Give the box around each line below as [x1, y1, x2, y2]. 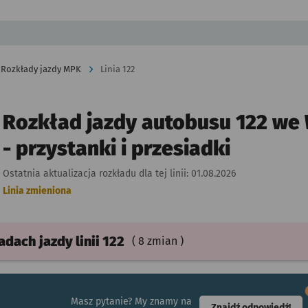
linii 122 [75, 233, 124, 250]
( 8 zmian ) [131, 234, 184, 247]
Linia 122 [100, 64, 135, 74]
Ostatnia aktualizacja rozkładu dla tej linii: [2, 168, 191, 179]
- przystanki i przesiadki [2, 136, 230, 161]
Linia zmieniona [2, 185, 71, 197]
